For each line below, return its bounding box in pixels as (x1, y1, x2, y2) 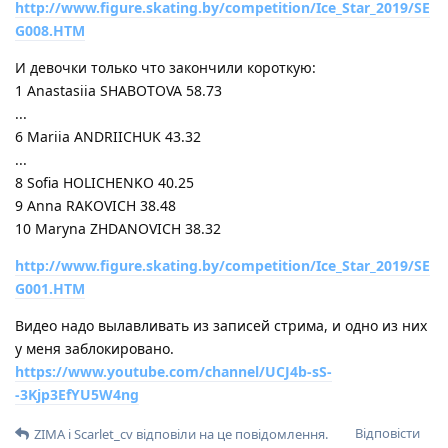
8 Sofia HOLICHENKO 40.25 (15, 172, 194, 192)
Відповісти (355, 423, 420, 442)
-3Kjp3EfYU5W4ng (15, 384, 139, 404)
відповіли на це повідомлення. (133, 424, 328, 443)
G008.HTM (15, 20, 85, 40)
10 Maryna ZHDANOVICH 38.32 (15, 218, 221, 238)
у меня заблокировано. (15, 338, 174, 358)
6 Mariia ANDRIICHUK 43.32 (15, 126, 201, 146)
